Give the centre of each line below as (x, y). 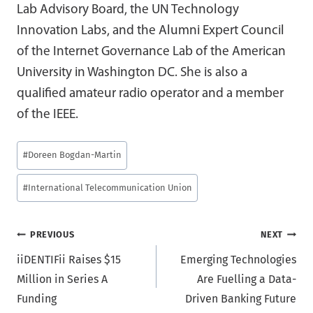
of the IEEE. (48, 115)
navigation (63, 268)
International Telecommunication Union (110, 188)
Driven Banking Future (241, 299)
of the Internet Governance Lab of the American (151, 52)
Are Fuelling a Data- (247, 279)
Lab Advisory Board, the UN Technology (128, 10)
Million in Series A (62, 279)
